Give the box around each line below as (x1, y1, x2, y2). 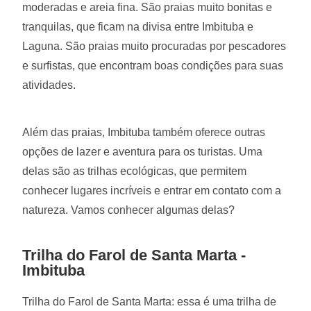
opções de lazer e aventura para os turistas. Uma (22, 145, 263, 158)
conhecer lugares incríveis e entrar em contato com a (22, 184, 282, 196)
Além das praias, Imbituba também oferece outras (22, 126, 266, 138)
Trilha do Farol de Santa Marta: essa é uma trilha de (22, 295, 277, 308)
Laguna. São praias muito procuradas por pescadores (22, 40, 287, 52)
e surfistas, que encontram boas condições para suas (22, 59, 284, 72)
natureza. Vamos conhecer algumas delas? (22, 203, 235, 216)
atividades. (22, 78, 76, 91)
